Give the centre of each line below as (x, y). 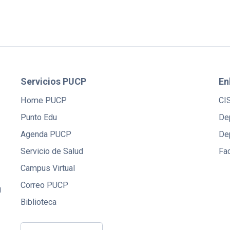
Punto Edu (39, 117)
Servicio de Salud (52, 151)
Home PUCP (44, 100)
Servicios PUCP (53, 81)
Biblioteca (39, 202)
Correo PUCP (44, 185)
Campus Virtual (48, 168)
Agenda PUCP (46, 134)
